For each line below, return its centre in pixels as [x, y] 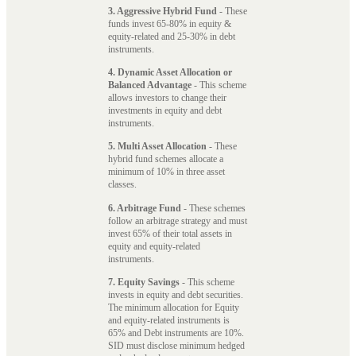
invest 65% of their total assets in [170, 233]
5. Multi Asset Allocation [157, 147]
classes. [124, 185]
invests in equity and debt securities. [176, 294]
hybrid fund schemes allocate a [166, 159]
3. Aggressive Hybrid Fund [163, 11]
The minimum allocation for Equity [174, 307]
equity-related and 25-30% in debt [172, 36]
